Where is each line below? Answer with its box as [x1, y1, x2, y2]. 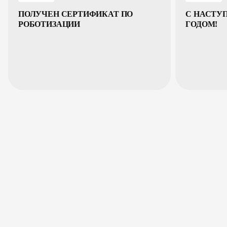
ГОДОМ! [185, 20, 218, 29]
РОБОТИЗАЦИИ [18, 20, 81, 29]
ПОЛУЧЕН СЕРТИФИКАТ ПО [18, 10, 133, 19]
